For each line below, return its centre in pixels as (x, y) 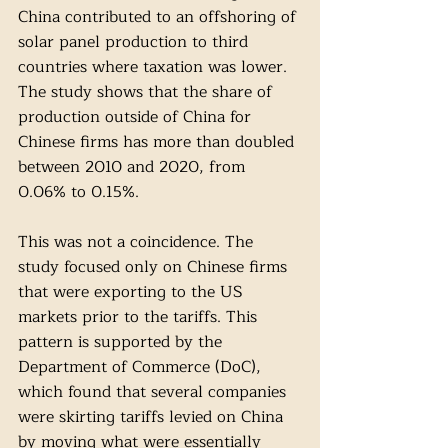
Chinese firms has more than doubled (158, 142)
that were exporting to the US (133, 292)
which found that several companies (154, 392)
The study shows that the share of (147, 92)
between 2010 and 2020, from (134, 167)
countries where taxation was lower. (155, 67)
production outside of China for (137, 117)
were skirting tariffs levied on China (153, 417)
